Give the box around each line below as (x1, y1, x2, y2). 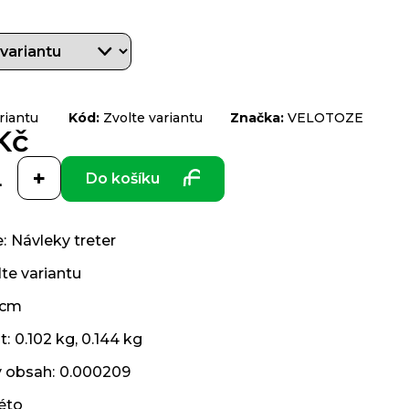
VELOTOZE (288, 110, 363, 126)
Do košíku (86, 170, 160, 187)
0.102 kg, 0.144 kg (15, 330, 142, 348)
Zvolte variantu (103, 110, 203, 126)
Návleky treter (11, 232, 116, 249)
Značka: (230, 110, 288, 126)
